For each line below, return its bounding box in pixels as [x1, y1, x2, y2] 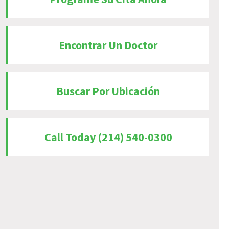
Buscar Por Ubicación [56, 83, 161, 98]
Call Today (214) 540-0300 [44, 129, 172, 144]
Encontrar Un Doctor [59, 37, 158, 52]
